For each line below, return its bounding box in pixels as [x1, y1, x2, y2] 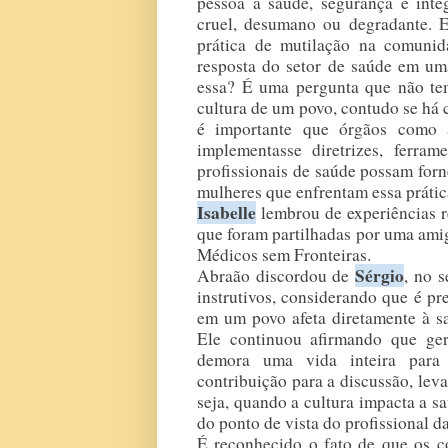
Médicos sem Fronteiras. [197, 242, 371, 266]
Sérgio [355, 262, 405, 288]
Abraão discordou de [197, 263, 356, 287]
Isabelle [197, 199, 256, 225]
